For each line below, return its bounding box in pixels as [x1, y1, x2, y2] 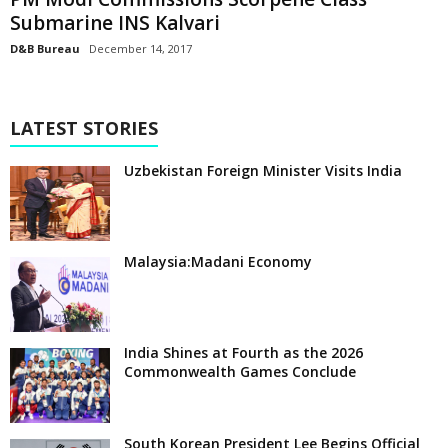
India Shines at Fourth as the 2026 [124, 342, 363, 362]
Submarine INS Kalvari [10, 9, 220, 36]
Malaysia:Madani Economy [124, 251, 312, 271]
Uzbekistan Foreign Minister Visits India [124, 160, 402, 180]
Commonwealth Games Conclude [124, 361, 356, 381]
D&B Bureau [10, 40, 80, 56]
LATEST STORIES [10, 115, 158, 140]
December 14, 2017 [89, 40, 192, 56]
